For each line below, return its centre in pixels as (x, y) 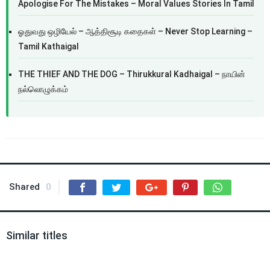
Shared (24, 187)
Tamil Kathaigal (49, 46)
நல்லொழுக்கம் (43, 89)
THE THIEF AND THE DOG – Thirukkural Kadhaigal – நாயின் (132, 74)
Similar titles (37, 235)
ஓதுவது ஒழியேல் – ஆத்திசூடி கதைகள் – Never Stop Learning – (135, 31)
